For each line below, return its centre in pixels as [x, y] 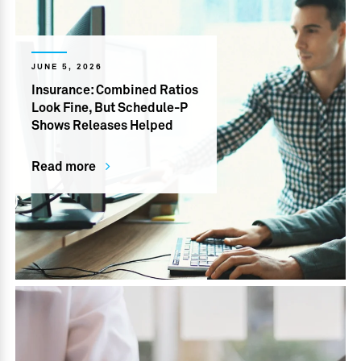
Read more [64, 167]
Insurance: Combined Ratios [115, 90]
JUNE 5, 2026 [67, 66]
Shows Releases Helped [103, 125]
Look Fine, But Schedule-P [110, 108]
